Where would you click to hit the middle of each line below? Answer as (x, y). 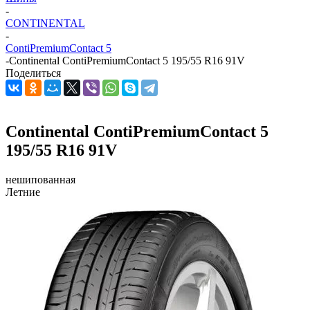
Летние (23, 192)
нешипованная (40, 179)
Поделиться (33, 73)
